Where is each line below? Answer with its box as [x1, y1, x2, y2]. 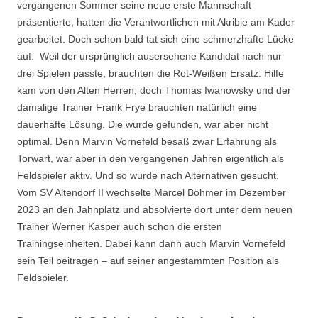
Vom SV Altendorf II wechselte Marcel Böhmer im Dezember [17, 186, 286, 198]
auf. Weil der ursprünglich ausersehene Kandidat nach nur [17, 50, 282, 62]
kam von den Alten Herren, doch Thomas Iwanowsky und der [17, 84, 291, 96]
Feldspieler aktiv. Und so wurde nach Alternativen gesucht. [17, 169, 279, 181]
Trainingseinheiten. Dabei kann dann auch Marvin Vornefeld [17, 237, 285, 249]
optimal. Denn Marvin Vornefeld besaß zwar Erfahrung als [17, 135, 277, 147]
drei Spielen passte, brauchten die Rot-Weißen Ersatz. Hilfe [17, 67, 284, 79]
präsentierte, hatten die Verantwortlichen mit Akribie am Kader [17, 16, 295, 28]
